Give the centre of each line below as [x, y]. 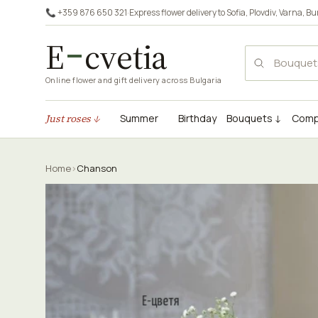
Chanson [97, 168]
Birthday [197, 118]
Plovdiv [262, 12]
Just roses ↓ [73, 119]
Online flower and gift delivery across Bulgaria [134, 80]
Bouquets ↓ [254, 118]
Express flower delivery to [178, 12]
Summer [139, 118]
